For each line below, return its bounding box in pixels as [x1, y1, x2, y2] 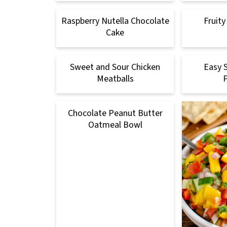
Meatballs [96, 72, 134, 85]
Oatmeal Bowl [88, 118, 142, 131]
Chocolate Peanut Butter [67, 106, 163, 120]
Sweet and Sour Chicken [70, 60, 160, 73]
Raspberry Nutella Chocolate [61, 14, 169, 27]
